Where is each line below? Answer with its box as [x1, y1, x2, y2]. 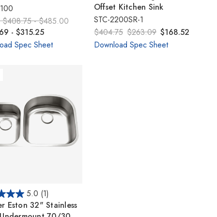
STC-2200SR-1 [93, 14, 143, 25]
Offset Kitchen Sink [93, 1, 164, 13]
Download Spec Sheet [93, 39, 168, 50]
